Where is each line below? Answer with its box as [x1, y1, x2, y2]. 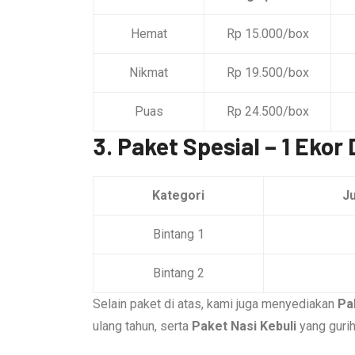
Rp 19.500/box [226, 64, 309, 80]
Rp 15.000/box [226, 25, 309, 41]
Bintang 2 [152, 265, 204, 281]
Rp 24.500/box [226, 103, 309, 119]
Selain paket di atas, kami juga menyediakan [93, 296, 338, 311]
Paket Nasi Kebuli [192, 318, 296, 334]
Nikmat [129, 64, 168, 80]
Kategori [152, 187, 204, 203]
